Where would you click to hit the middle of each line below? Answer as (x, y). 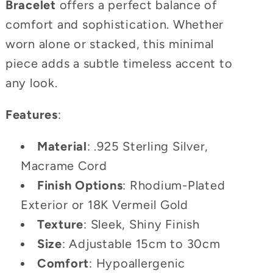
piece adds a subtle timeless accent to (119, 63)
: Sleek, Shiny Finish (144, 224)
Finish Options (80, 185)
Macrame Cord (64, 165)
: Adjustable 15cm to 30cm (141, 243)
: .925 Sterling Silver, (148, 146)
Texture (60, 224)
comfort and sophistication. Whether (115, 24)
